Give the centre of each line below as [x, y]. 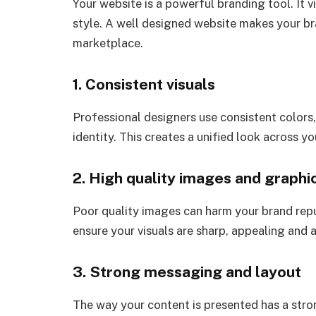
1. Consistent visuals [144, 85]
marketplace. [108, 43]
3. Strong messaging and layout [187, 272]
